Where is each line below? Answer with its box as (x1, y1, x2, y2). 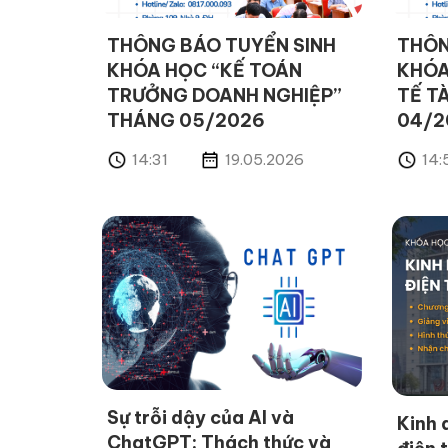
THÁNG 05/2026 (107, 109, 265, 133)
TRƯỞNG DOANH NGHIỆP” (107, 84, 342, 108)
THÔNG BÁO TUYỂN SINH (107, 34, 336, 58)
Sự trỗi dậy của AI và (107, 405, 294, 429)
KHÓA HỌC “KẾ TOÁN (107, 59, 302, 83)
